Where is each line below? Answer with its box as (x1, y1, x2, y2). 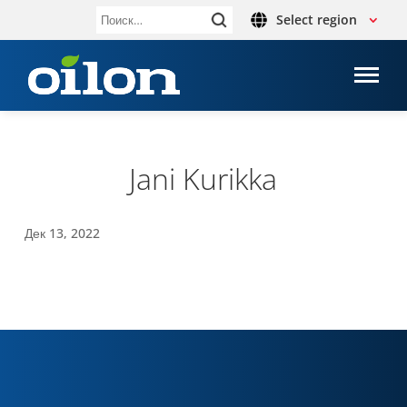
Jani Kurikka (129, 159, 278, 198)
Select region (275, 11, 357, 28)
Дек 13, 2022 (24, 224, 100, 242)
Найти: (94, 15, 131, 32)
